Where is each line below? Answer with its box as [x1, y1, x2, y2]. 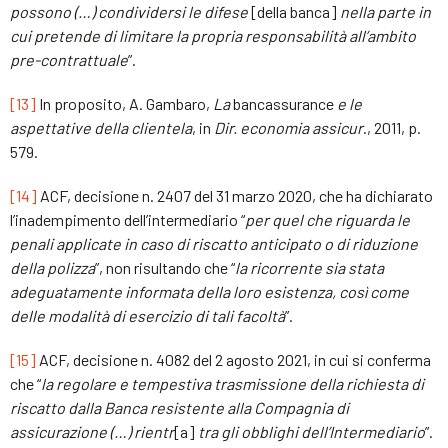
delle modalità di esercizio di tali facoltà [10, 305, 285, 325]
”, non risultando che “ [95, 257, 235, 277]
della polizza [10, 257, 95, 277]
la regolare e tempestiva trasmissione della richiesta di [41, 373, 424, 393]
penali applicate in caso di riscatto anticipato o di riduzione [10, 233, 418, 253]
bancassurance [233, 93, 334, 113]
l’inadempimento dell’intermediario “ [10, 209, 245, 229]
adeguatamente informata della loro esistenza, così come [10, 281, 409, 301]
